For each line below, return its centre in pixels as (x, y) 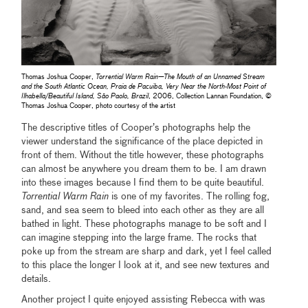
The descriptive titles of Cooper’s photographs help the (136, 128)
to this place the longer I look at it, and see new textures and (146, 265)
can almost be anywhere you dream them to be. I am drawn (144, 169)
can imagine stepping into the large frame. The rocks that (139, 238)
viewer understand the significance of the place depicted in (142, 141)
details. (36, 279)
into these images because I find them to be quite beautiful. (143, 183)
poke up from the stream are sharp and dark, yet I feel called (147, 251)
